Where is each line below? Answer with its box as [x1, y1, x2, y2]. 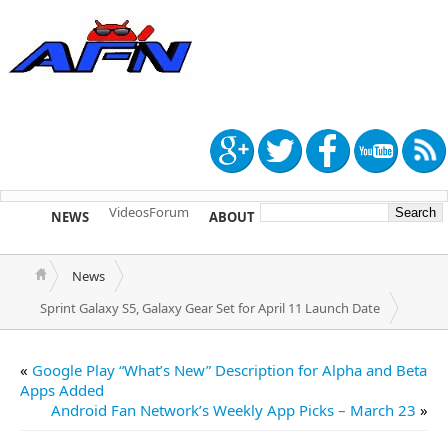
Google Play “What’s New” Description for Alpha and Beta [32, 360, 427, 380]
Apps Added [20, 380, 104, 400]
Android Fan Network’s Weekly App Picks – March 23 [51, 400, 416, 420]
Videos [109, 203, 149, 221]
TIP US [295, 208, 336, 226]
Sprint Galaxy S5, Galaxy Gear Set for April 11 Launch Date [40, 299, 380, 317]
